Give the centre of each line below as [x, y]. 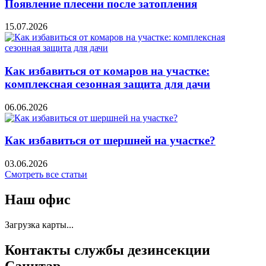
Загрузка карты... [39, 224]
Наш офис [38, 200]
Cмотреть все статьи [46, 175]
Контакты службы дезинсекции [107, 250]
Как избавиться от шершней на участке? [110, 141]
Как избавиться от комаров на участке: [107, 71]
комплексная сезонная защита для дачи [107, 84]
